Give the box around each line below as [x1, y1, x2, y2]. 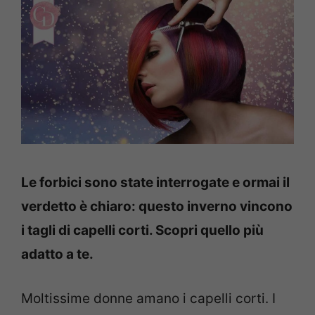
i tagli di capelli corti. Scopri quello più [21, 222, 264, 239]
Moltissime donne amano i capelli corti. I [21, 290, 276, 307]
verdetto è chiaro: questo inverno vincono [21, 198, 292, 215]
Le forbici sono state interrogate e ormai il [21, 174, 290, 191]
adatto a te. [21, 246, 94, 263]
